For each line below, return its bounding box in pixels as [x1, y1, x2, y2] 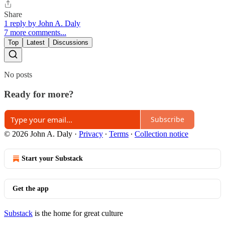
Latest [27, 39, 45, 47]
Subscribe [151, 115, 184, 125]
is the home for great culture [33, 208, 123, 217]
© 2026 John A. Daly [4, 129, 72, 138]
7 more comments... [4, 28, 66, 37]
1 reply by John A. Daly [4, 19, 80, 28]
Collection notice [135, 129, 188, 138]
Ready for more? [4, 88, 74, 99]
